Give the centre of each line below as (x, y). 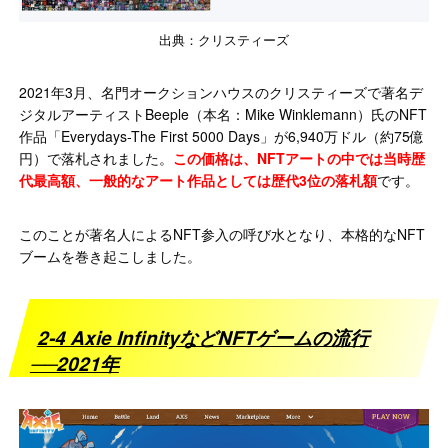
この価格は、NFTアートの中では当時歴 (299, 157)
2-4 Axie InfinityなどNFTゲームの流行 (205, 337)
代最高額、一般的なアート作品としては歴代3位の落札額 (198, 179)
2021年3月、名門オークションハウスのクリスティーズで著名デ (221, 91)
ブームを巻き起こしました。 (110, 255)
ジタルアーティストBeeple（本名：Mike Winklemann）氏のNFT (223, 113)
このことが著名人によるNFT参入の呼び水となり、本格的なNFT (222, 233)
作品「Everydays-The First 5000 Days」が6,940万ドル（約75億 (222, 135)
